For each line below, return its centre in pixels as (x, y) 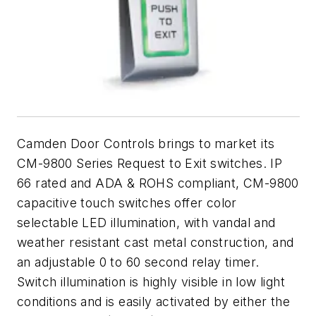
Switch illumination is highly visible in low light (151, 281)
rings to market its (220, 143)
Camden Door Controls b (92, 143)
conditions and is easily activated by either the (154, 301)
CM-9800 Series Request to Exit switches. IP (150, 163)
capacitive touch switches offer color (127, 202)
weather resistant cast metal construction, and (156, 242)
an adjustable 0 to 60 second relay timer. (138, 262)
